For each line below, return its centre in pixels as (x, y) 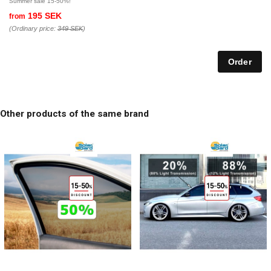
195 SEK (44, 16)
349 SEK (70, 29)
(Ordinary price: (33, 29)
